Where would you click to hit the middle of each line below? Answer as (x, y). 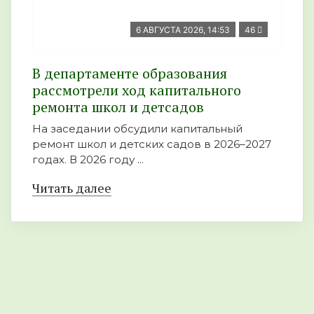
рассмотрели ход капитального (137, 90)
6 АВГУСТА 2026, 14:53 (183, 30)
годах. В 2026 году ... (88, 159)
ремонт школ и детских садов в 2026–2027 (152, 144)
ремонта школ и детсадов (118, 107)
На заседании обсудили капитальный (137, 129)
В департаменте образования (130, 73)
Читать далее (72, 188)
